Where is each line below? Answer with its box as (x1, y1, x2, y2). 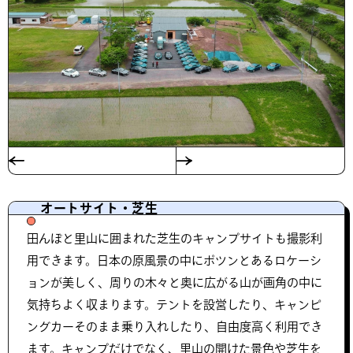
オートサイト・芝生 (40, 202, 158, 214)
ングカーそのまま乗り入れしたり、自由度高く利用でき (27, 321, 322, 333)
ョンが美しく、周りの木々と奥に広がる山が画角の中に (27, 277, 322, 288)
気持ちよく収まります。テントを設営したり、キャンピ (27, 299, 321, 310)
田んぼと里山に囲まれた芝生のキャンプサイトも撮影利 (27, 232, 322, 244)
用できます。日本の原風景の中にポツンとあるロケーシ (27, 255, 321, 266)
